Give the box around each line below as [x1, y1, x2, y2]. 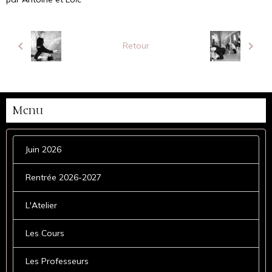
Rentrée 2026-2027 [25, 171, 101, 183]
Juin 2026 [25, 143, 61, 155]
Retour [122, 40, 149, 52]
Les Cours [25, 227, 64, 239]
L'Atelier [25, 199, 57, 211]
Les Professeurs [25, 255, 89, 267]
